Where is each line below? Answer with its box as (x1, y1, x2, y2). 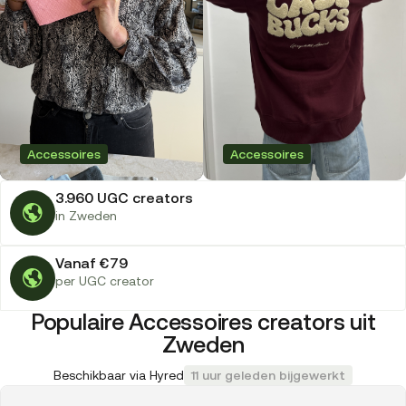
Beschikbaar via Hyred (53, 368, 184, 383)
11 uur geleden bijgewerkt (191, 368, 345, 383)
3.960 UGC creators (55, 189, 193, 207)
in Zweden (55, 208, 117, 224)
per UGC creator (55, 274, 154, 289)
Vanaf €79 (55, 255, 128, 272)
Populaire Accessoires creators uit (30, 309, 376, 335)
